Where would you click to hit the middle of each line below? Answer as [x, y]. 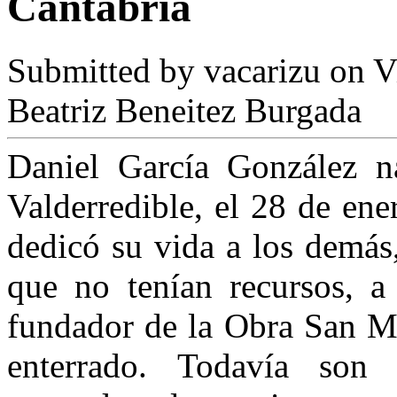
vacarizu [262, 70]
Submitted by [105, 70]
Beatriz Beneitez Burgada [184, 110]
